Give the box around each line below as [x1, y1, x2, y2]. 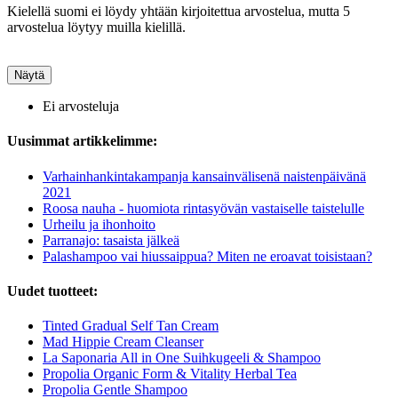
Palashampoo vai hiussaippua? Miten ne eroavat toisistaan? [43, 248, 372, 264]
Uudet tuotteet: [7, 283, 98, 298]
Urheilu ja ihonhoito [43, 216, 155, 232]
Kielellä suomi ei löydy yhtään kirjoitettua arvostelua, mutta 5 [7, 4, 350, 19]
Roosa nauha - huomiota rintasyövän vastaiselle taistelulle [43, 200, 364, 216]
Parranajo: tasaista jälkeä [43, 232, 179, 248]
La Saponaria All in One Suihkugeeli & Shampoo [43, 350, 321, 366]
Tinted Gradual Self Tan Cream [43, 318, 219, 334]
